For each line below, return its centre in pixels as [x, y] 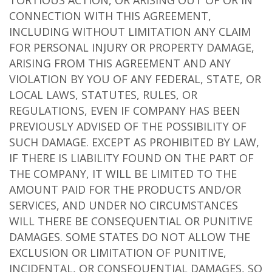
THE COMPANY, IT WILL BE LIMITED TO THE [123, 174]
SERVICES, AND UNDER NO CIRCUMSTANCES [124, 205]
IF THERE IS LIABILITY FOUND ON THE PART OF [131, 158]
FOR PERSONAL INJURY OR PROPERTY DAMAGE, [132, 47]
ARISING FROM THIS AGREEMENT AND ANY [120, 63]
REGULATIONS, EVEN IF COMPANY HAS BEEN [125, 110]
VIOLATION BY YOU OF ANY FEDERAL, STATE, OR [135, 79]
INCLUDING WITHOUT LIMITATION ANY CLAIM [130, 32]
